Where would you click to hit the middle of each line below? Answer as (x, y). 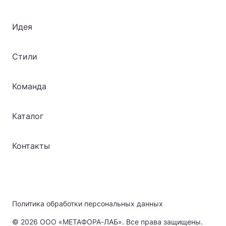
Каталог (28, 116)
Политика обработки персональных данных (88, 204)
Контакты (31, 146)
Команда (29, 87)
